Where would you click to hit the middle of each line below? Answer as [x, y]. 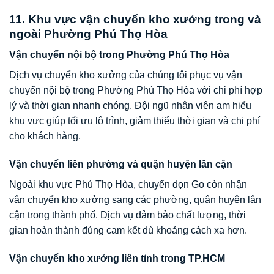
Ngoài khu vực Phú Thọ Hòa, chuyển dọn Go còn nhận [128, 185]
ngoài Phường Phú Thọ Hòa [88, 34]
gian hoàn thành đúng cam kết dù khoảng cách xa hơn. [128, 231]
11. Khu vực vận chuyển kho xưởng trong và [135, 19]
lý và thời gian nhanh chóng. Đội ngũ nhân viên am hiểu [130, 106]
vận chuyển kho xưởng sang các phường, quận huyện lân [135, 200]
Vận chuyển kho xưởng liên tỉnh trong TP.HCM [117, 258]
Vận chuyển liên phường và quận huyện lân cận [121, 165]
